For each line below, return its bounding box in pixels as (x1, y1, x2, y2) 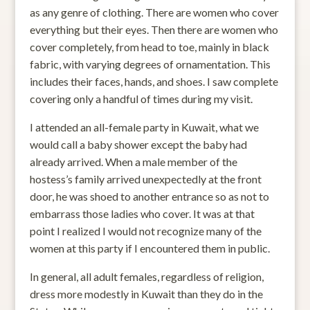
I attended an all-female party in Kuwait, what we (29, 120, 259, 134)
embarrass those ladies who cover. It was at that (29, 207, 255, 220)
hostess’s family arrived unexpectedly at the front (29, 172, 262, 185)
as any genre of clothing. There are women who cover (29, 6, 279, 19)
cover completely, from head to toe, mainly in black (29, 40, 269, 53)
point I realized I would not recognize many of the (29, 224, 262, 237)
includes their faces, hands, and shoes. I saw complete (29, 75, 278, 88)
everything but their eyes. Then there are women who (29, 23, 278, 36)
